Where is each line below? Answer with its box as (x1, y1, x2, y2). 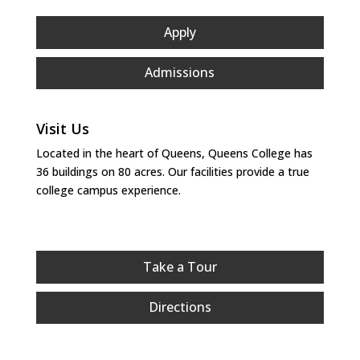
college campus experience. (35, 182, 181, 198)
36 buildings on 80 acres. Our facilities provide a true (35, 164, 309, 180)
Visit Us (35, 119, 89, 139)
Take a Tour (142, 257, 217, 276)
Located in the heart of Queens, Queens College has (35, 145, 313, 162)
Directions (148, 298, 211, 317)
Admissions (145, 63, 215, 82)
